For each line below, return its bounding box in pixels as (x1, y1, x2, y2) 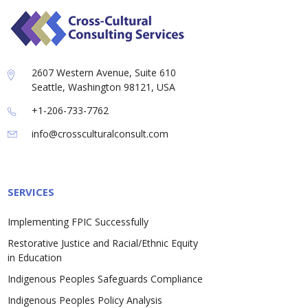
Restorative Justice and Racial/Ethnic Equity (8, 236, 199, 250)
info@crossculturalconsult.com (32, 127, 169, 141)
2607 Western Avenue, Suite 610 (32, 66, 177, 80)
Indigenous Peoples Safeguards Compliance (8, 272, 203, 286)
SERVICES (8, 185, 55, 199)
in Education (8, 251, 63, 265)
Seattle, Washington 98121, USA (32, 80, 176, 94)
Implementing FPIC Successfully (8, 215, 149, 229)
